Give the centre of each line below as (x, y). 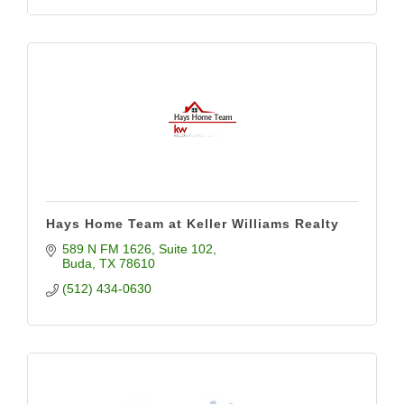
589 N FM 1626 (106, 249)
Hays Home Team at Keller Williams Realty (193, 224)
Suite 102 (185, 249)
